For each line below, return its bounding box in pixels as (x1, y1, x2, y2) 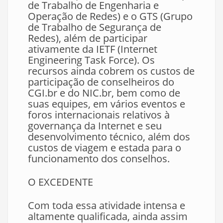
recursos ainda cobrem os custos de (28, 64, 195, 78)
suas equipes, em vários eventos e (28, 97, 185, 111)
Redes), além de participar (28, 31, 147, 45)
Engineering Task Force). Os (28, 53, 155, 67)
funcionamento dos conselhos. (28, 152, 170, 166)
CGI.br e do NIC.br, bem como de (28, 86, 180, 100)
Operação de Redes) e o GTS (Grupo (28, 9, 193, 23)
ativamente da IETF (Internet (28, 42, 157, 56)
